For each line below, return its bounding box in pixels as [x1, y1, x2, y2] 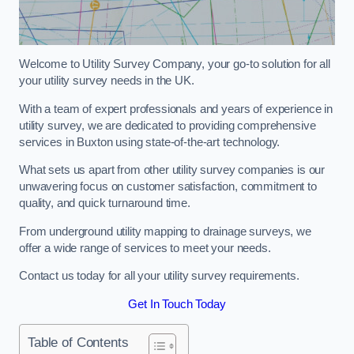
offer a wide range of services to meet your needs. [19, 241, 271, 254]
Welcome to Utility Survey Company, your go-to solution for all [19, 58, 330, 71]
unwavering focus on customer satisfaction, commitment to [19, 180, 317, 194]
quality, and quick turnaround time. [19, 197, 190, 210]
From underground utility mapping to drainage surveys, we [19, 224, 311, 238]
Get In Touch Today [128, 297, 226, 311]
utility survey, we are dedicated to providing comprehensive [19, 119, 316, 132]
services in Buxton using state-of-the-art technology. [19, 135, 281, 149]
